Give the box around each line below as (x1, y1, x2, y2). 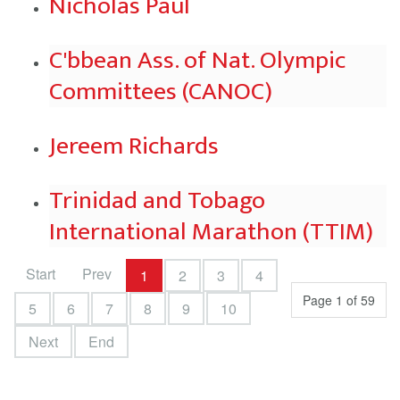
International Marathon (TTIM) (49, 211, 373, 253)
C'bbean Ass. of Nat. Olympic (49, 39, 346, 81)
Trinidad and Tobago (49, 179, 265, 221)
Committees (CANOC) (49, 71, 272, 112)
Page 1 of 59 (303, 291, 375, 309)
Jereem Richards (49, 125, 219, 167)
